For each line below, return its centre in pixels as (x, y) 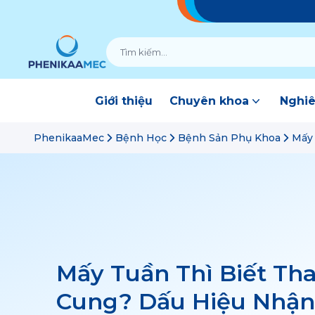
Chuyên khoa (209, 101)
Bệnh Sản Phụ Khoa (229, 137)
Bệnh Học (141, 137)
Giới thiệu (124, 101)
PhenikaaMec (69, 137)
